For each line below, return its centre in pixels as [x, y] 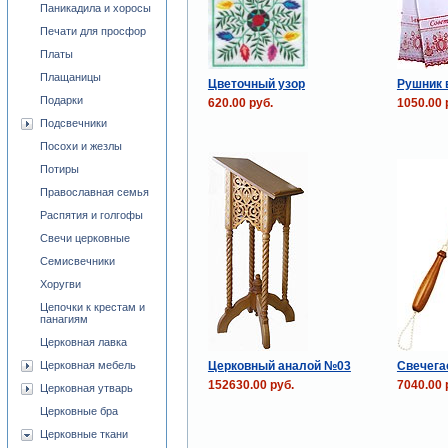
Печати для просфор [93, 31]
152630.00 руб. [250, 384]
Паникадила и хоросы [95, 8]
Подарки [61, 100]
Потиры [59, 169]
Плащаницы [70, 77]
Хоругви [60, 284]
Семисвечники [77, 261]
